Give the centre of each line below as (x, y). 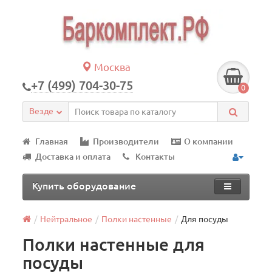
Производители (126, 141)
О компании (209, 141)
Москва (111, 67)
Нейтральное (66, 219)
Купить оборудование (84, 186)
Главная (52, 141)
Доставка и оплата (73, 157)
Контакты (155, 157)
